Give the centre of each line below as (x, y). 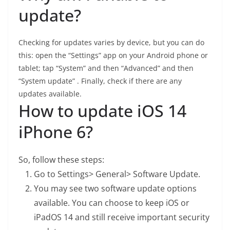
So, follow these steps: (61, 160)
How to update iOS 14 (102, 111)
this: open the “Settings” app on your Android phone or (113, 55)
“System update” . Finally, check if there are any (100, 81)
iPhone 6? (56, 132)
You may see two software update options (115, 188)
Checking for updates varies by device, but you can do (111, 42)
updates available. (50, 94)
